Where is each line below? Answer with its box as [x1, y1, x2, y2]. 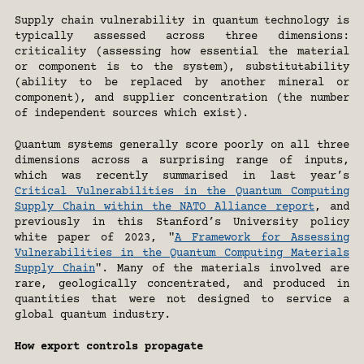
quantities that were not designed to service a [15, 293, 349, 306]
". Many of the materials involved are [94, 262, 350, 275]
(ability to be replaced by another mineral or [15, 76, 349, 89]
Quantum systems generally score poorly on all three [15, 139, 349, 152]
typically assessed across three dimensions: [15, 30, 349, 43]
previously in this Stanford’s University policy [15, 216, 349, 229]
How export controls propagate [15, 340, 203, 353]
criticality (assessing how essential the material [15, 45, 349, 58]
